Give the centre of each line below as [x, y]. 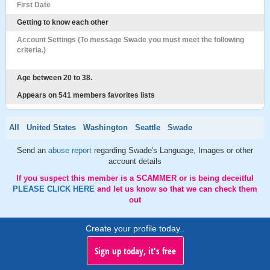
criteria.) [31, 50]
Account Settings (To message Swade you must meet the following [130, 40]
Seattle [148, 127]
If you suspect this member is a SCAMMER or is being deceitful [135, 178]
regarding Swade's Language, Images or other [174, 150]
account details [135, 161]
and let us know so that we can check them [177, 189]
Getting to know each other [63, 22]
